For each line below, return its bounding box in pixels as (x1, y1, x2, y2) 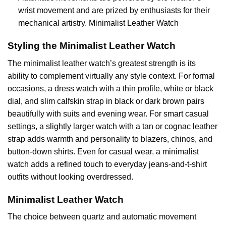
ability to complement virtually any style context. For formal (8, 71, 215, 80)
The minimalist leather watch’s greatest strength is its (8, 59, 196, 68)
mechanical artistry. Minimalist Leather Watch (18, 19, 179, 28)
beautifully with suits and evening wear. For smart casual (8, 109, 209, 118)
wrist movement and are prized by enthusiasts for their (18, 6, 210, 15)
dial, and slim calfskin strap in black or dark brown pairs (8, 96, 204, 105)
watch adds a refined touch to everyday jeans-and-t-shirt (8, 159, 207, 168)
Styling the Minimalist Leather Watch (8, 40, 176, 51)
